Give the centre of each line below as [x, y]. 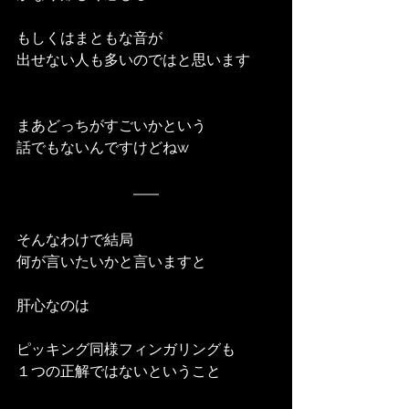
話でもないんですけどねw [103, 147]
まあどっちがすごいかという [111, 125]
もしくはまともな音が [89, 37]
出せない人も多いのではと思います [133, 59]
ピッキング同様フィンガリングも [126, 349]
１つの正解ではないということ [119, 371]
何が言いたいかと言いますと [111, 261]
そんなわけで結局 [75, 239]
